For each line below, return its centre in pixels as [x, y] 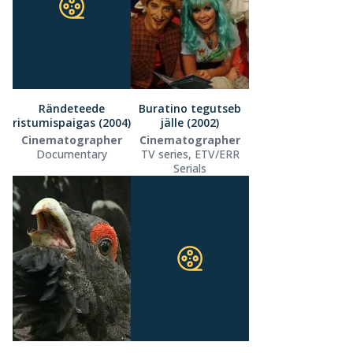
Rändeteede [72, 108]
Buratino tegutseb [190, 108]
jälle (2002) [190, 122]
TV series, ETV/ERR [190, 154]
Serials [190, 168]
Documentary [72, 154]
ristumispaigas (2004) [72, 122]
